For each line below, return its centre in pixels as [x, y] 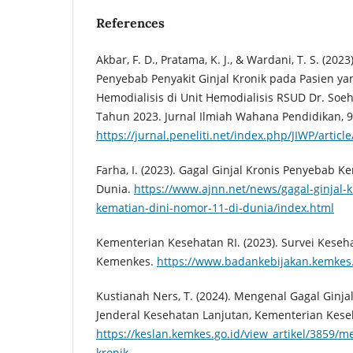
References [130, 22]
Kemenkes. [126, 261]
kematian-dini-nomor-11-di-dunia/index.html [215, 207]
